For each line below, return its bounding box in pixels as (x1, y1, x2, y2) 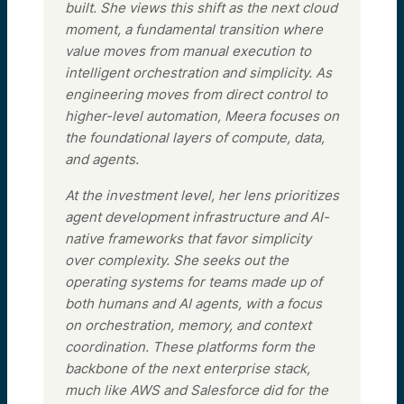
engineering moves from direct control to (65, 85, 327, 103)
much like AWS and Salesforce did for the (65, 381, 328, 399)
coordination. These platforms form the (65, 337, 315, 355)
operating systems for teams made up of (65, 272, 322, 290)
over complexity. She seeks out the (65, 251, 289, 269)
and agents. (65, 150, 139, 168)
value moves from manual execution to (65, 41, 311, 60)
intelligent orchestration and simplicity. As (65, 63, 332, 81)
